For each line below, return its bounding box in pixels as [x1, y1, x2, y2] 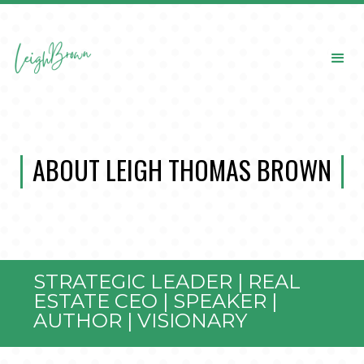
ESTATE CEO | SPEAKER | [33, 289, 277, 313]
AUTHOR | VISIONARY [33, 309, 247, 332]
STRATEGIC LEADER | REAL [33, 270, 301, 293]
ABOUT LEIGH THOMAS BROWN [32, 150, 331, 188]
